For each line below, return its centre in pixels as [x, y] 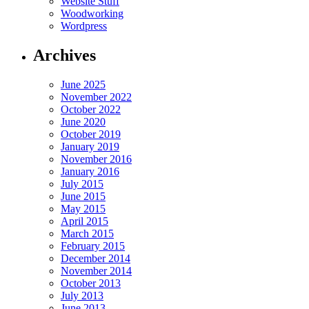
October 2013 [91, 283]
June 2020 [83, 121]
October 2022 [91, 109]
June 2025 [83, 84]
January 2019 [90, 146]
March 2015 [87, 233]
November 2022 [96, 97]
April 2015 [84, 221]
